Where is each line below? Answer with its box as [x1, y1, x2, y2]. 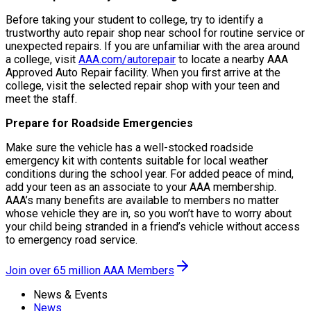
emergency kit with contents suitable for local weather [6, 154, 268, 168]
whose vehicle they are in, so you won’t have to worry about [6, 207, 292, 221]
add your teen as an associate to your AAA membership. [6, 180, 276, 194]
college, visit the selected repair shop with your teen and [6, 79, 280, 93]
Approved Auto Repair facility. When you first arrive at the [6, 66, 280, 80]
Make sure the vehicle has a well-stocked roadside [6, 141, 253, 155]
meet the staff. [6, 92, 77, 106]
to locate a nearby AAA [176, 53, 288, 67]
